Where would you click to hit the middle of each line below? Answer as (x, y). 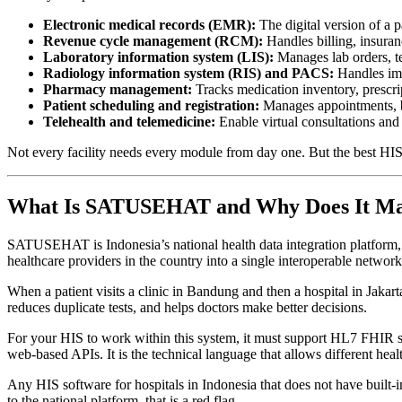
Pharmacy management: (118, 90)
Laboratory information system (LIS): (158, 57)
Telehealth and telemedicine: (129, 122)
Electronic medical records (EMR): (149, 25)
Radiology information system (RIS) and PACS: (188, 74)
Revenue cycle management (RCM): (153, 41)
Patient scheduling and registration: (151, 106)
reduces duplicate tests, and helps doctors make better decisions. (187, 307)
